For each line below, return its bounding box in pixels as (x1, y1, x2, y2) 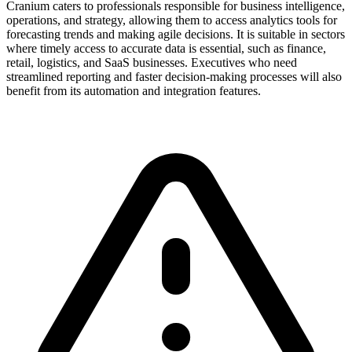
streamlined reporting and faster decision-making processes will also (6, 69, 342, 83)
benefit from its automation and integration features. (6, 83, 261, 97)
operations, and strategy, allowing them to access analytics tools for (6, 13, 337, 27)
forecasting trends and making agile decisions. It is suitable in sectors (6, 27, 345, 41)
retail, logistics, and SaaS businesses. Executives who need (6, 55, 297, 69)
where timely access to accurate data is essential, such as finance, (6, 41, 326, 55)
